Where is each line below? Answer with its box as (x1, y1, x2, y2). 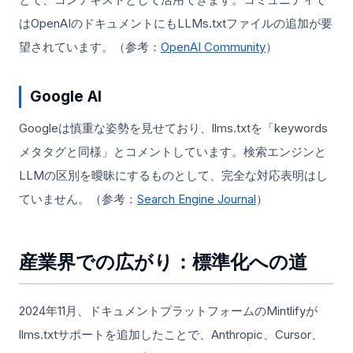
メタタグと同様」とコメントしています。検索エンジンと (19, 144, 326, 160)
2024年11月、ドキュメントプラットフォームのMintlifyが (19, 303, 318, 318)
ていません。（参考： (19, 191, 137, 207)
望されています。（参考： (19, 39, 161, 54)
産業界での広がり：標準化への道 (19, 251, 307, 274)
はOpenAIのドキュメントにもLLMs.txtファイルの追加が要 (19, 15, 333, 31)
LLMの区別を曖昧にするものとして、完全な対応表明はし (19, 168, 328, 184)
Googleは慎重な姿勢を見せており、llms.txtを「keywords (19, 121, 328, 136)
